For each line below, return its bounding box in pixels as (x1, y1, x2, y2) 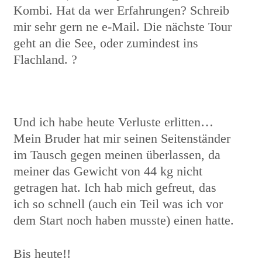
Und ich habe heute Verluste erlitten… (13, 114, 213, 129)
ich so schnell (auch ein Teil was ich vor (13, 196, 223, 211)
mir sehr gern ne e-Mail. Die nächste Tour (13, 19, 232, 35)
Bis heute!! (13, 246, 71, 261)
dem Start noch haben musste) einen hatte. (13, 212, 234, 227)
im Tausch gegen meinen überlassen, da (13, 147, 220, 162)
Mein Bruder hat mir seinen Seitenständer (13, 130, 230, 146)
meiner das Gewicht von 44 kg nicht (13, 163, 202, 178)
